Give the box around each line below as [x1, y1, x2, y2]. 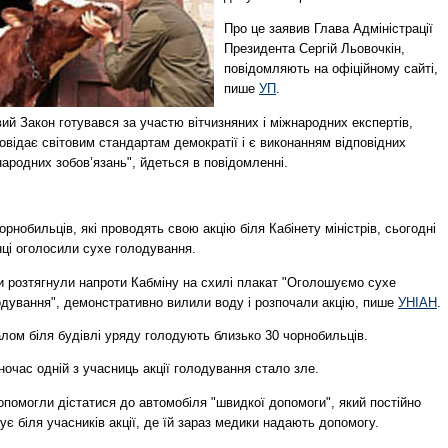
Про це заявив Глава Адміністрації [224, 21, 433, 37]
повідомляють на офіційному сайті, [224, 61, 438, 77]
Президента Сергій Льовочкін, [224, 41, 405, 57]
